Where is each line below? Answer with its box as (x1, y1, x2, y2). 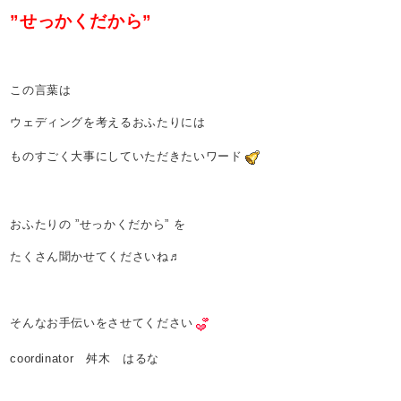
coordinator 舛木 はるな (10, 352, 159, 365)
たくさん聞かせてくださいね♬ (10, 250, 182, 263)
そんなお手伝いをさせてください (10, 315, 193, 329)
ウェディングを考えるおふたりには (10, 115, 206, 129)
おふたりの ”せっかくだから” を (10, 218, 186, 231)
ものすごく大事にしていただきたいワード (10, 149, 243, 163)
